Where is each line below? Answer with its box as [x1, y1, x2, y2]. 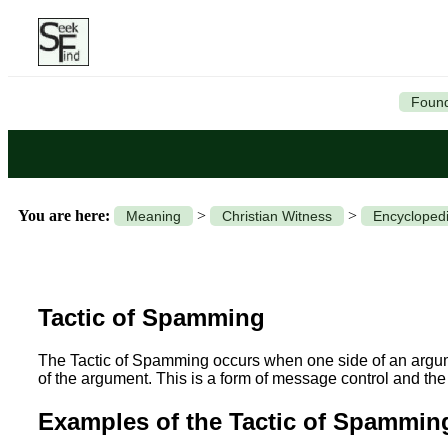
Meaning [126, 208, 181, 224]
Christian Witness [222, 208, 332, 224]
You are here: [18, 207, 110, 224]
